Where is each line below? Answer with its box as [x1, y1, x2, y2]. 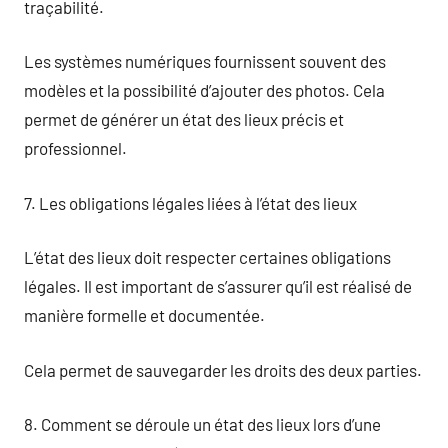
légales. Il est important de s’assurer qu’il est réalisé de [24, 276, 412, 296]
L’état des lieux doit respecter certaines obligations [24, 247, 391, 267]
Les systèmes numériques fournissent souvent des [24, 51, 386, 71]
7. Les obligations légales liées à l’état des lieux [24, 192, 357, 213]
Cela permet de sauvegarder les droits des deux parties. [24, 359, 422, 380]
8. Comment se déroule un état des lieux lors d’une [24, 414, 381, 434]
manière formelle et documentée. [24, 305, 265, 325]
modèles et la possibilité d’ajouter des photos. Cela [24, 80, 385, 100]
